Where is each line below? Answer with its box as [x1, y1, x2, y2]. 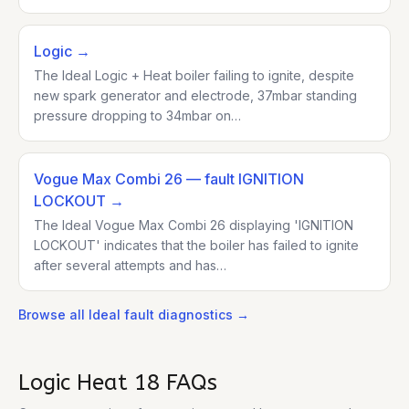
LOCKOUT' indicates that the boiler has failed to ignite [34, 237, 359, 253]
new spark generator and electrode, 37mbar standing [34, 88, 357, 103]
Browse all [18, 307, 89, 322]
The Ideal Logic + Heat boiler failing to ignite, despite [34, 68, 354, 83]
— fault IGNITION [183, 170, 304, 188]
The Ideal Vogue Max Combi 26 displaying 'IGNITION [34, 217, 353, 233]
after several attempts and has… [34, 257, 226, 273]
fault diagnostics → [121, 307, 249, 322]
